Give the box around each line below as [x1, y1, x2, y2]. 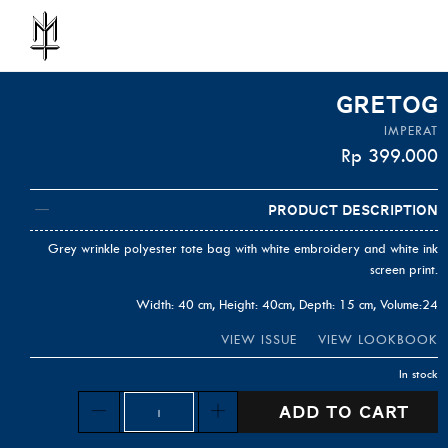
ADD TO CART [267, 401, 409, 422]
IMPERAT [384, 123, 438, 138]
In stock [399, 366, 438, 381]
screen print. [370, 261, 438, 277]
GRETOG [336, 91, 438, 119]
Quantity [78, 396, 127, 412]
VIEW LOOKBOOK [318, 331, 438, 347]
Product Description [268, 201, 438, 218]
